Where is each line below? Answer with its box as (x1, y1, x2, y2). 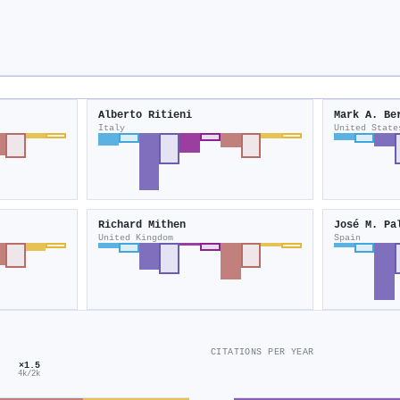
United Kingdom (98, 232, 174, 244)
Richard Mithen (98, 219, 187, 232)
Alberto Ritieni (98, 109, 193, 122)
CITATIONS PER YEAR (211, 346, 314, 358)
